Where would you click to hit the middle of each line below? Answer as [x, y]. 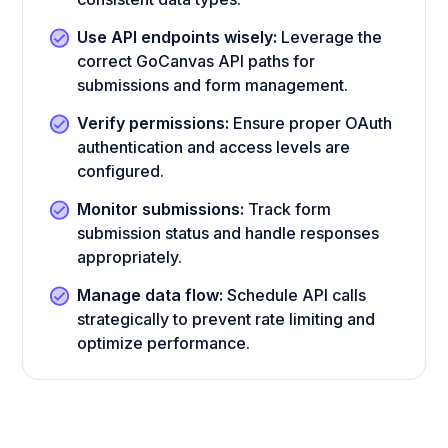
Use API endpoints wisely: [177, 36]
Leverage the [330, 36]
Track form [288, 208]
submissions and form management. [213, 84]
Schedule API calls [295, 294]
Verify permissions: [153, 122]
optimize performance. [164, 342]
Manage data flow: [150, 294]
